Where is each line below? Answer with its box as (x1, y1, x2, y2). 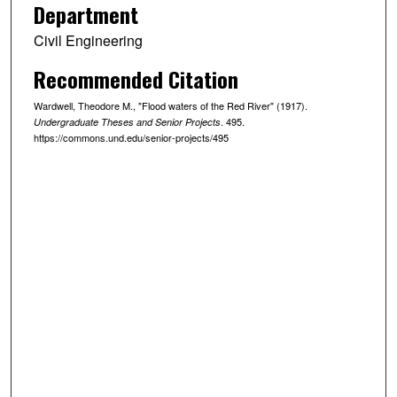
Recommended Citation (33, 62, 238, 95)
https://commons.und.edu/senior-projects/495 (33, 129, 229, 144)
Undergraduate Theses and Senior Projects (33, 114, 221, 128)
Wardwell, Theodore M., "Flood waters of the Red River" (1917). (33, 97, 307, 113)
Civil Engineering (33, 29, 143, 51)
